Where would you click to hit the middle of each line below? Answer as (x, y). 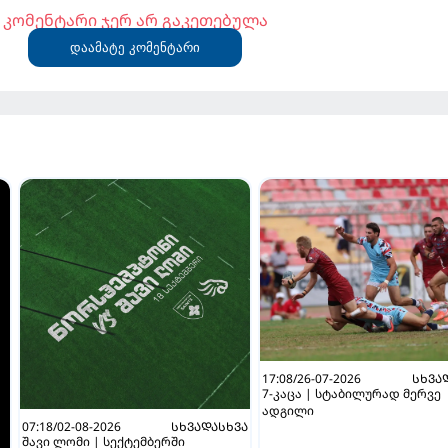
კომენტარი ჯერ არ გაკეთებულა (135, 20)
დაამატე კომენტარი (135, 47)
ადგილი (288, 411)
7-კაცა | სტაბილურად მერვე (352, 394)
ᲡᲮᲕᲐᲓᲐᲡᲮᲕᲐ (210, 427)
